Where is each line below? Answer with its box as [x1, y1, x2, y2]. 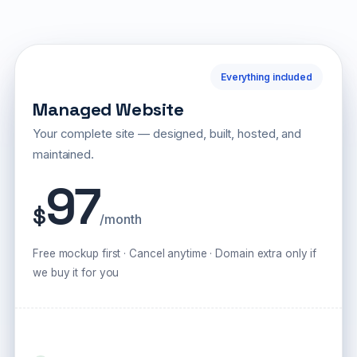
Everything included [220, 71, 312, 84]
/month [100, 211, 142, 228]
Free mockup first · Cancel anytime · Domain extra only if [33, 247, 317, 261]
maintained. [33, 147, 94, 163]
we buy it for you [33, 266, 120, 280]
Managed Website [33, 98, 184, 121]
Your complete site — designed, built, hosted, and [33, 126, 302, 142]
